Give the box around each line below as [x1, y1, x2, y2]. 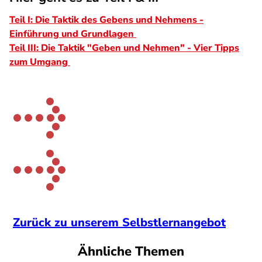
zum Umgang [9, 56, 70, 68]
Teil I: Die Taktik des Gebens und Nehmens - [9, 13, 204, 26]
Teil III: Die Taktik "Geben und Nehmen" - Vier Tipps [9, 42, 239, 54]
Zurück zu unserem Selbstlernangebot [13, 215, 226, 230]
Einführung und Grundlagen [9, 27, 136, 40]
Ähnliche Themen [78, 243, 184, 260]
